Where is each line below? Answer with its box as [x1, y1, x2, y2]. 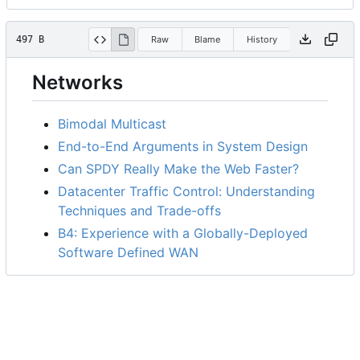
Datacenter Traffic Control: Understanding [58, 183, 315, 200]
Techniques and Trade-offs [58, 202, 221, 219]
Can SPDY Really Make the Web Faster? [58, 161, 299, 178]
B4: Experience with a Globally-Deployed [58, 225, 308, 242]
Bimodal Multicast [58, 116, 166, 133]
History [246, 33, 277, 45]
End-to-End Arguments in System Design [58, 138, 308, 155]
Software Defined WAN [58, 244, 198, 261]
